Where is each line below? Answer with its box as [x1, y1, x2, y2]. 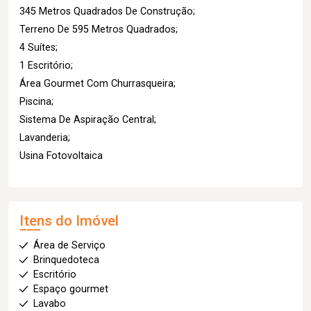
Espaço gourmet [33, 283, 108, 295]
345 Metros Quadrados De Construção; [19, 6, 195, 17]
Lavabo [33, 298, 66, 310]
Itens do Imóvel [19, 212, 119, 229]
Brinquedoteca [33, 254, 99, 266]
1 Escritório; [19, 60, 73, 72]
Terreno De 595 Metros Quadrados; [19, 24, 178, 35]
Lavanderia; [19, 132, 70, 144]
